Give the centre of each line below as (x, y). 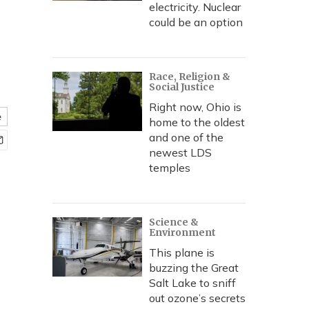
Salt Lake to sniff (192, 283)
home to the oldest (197, 122)
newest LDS (180, 152)
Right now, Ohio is (195, 107)
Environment (182, 232)
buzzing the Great (194, 268)
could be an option (196, 22)
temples (170, 168)
